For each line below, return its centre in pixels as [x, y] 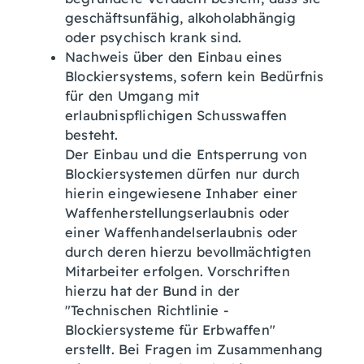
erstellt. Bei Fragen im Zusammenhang [194, 349]
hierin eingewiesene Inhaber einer [182, 193]
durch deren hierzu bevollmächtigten [188, 252]
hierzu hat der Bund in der [153, 291]
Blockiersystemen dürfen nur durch [183, 174]
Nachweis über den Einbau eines [173, 57]
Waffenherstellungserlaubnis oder [178, 213]
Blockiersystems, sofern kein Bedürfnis [195, 76]
